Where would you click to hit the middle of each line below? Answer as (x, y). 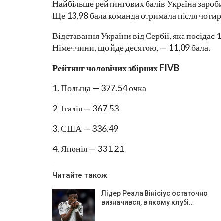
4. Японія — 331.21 (88, 149)
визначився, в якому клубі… (147, 203)
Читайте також (80, 175)
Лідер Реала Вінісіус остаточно (154, 194)
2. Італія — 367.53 (86, 108)
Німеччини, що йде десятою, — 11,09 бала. (131, 48)
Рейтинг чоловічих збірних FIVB (116, 68)
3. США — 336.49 (85, 129)
